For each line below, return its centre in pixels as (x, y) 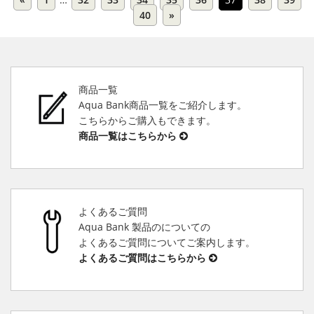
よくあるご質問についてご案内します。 (166, 243)
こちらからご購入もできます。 (147, 121)
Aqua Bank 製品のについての (144, 227)
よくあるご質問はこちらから (143, 258)
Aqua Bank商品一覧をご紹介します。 (162, 105)
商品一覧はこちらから (129, 136)
